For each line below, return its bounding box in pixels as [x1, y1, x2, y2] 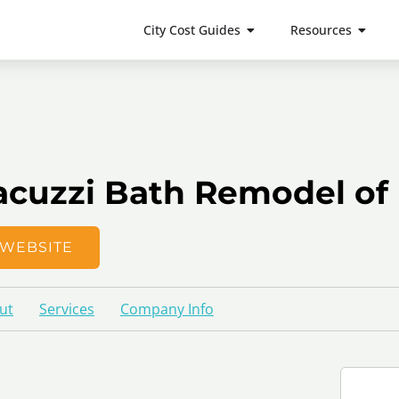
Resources [289, 21, 352, 38]
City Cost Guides [142, 21, 240, 38]
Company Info [120, 299, 214, 319]
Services [39, 299, 94, 319]
